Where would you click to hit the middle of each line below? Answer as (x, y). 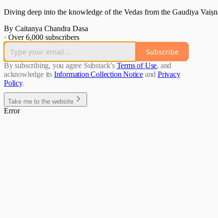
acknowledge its (28, 74)
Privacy (169, 74)
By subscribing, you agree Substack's (59, 66)
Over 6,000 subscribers (44, 37)
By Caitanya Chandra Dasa (46, 29)
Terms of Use (137, 66)
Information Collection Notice (99, 74)
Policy (13, 83)
